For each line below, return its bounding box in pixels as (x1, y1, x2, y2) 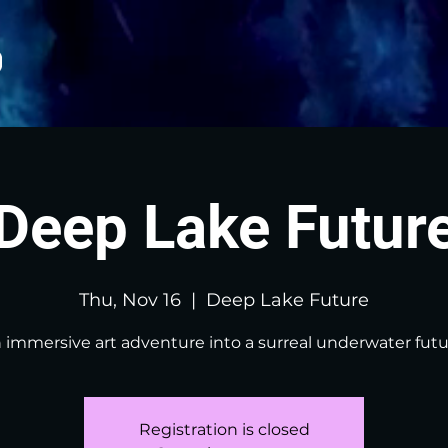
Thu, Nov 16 (79, 289, 181, 311)
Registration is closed (138, 420, 310, 439)
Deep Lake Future (206, 289, 369, 311)
